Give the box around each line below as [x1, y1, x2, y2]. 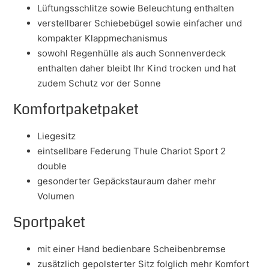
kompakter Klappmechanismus [37, 32, 168, 44]
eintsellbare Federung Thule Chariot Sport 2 [37, 145, 226, 157]
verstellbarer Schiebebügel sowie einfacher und [37, 17, 243, 29]
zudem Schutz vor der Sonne [37, 77, 162, 89]
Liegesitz [37, 130, 76, 142]
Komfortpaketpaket [13, 99, 139, 120]
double [37, 160, 67, 172]
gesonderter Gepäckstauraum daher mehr [37, 175, 217, 187]
